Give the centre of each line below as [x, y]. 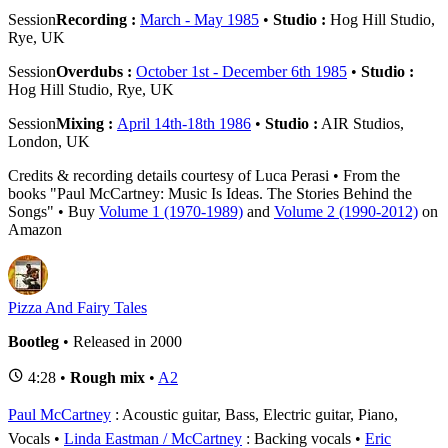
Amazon [35, 229]
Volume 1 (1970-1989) [171, 211]
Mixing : [86, 123]
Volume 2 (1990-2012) [346, 211]
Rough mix [107, 377]
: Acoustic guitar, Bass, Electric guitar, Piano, [254, 414]
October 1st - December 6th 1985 [241, 71]
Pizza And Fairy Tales [77, 307]
